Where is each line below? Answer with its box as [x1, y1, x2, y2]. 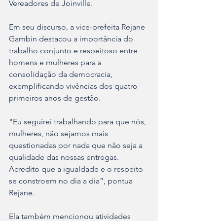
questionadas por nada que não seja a [9, 141, 145, 150]
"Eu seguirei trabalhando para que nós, [9, 117, 148, 127]
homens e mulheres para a [9, 58, 104, 68]
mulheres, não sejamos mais [9, 129, 110, 139]
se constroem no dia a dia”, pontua [9, 176, 135, 186]
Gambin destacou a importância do [9, 34, 135, 44]
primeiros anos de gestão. [9, 93, 101, 103]
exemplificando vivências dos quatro [9, 81, 140, 91]
